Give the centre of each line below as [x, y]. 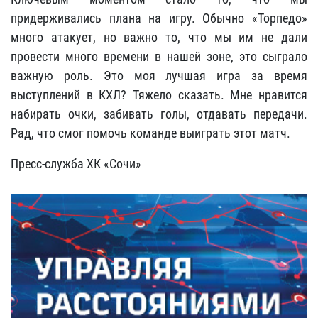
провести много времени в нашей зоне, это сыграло [159, 56]
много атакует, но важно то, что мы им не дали [159, 37]
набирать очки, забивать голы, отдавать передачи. [159, 114]
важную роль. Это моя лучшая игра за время [159, 76]
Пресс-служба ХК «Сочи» [76, 164]
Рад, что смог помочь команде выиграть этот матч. [150, 133]
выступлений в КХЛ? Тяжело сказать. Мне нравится [159, 95]
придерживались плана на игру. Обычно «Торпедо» [159, 18]
